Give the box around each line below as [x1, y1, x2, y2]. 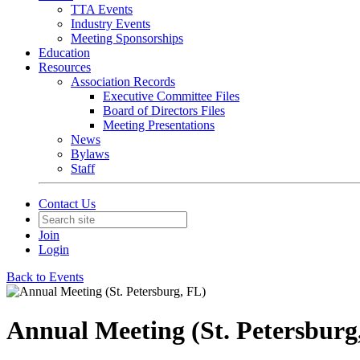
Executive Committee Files [103, 89, 239, 103]
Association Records [71, 75, 175, 88]
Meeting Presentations [103, 118, 215, 132]
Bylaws [71, 147, 109, 161]
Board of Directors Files [103, 104, 225, 117]
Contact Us [39, 197, 96, 211]
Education [39, 46, 90, 59]
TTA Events [71, 2, 133, 16]
